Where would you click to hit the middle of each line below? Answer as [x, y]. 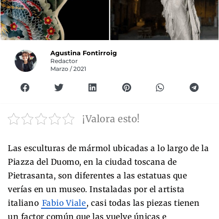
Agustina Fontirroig [84, 53]
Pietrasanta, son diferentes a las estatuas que [97, 175]
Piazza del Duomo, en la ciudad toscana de [92, 162]
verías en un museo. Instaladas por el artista [96, 189]
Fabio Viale [64, 203]
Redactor [64, 61]
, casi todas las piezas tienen [143, 203]
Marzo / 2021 [68, 69]
